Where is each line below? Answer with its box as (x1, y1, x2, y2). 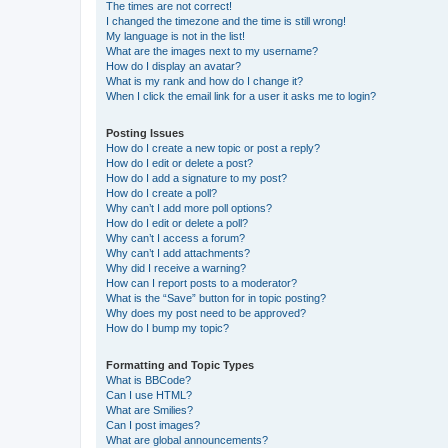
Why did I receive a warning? (106, 262, 246, 274)
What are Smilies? (106, 404, 193, 416)
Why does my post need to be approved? (106, 307, 306, 319)
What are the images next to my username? (106, 45, 318, 57)
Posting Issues (106, 127, 184, 139)
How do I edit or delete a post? (106, 157, 253, 169)
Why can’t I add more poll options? (106, 202, 272, 214)
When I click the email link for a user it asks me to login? (106, 90, 376, 102)
